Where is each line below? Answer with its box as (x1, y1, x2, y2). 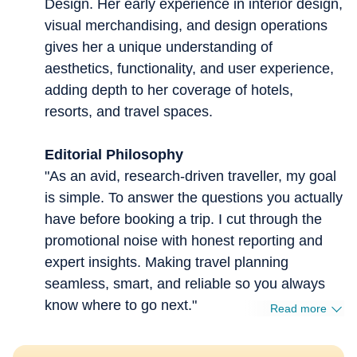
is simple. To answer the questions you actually (45, 190, 343, 206)
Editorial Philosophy (45, 147, 183, 163)
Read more (270, 302, 327, 315)
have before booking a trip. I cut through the (45, 211, 322, 227)
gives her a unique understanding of (45, 39, 273, 55)
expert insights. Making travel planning (45, 254, 288, 270)
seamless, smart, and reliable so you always (45, 276, 325, 292)
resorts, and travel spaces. (45, 104, 213, 120)
